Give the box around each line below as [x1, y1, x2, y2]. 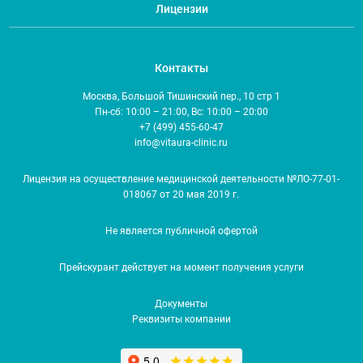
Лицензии [155, 2, 208, 15]
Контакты [154, 61, 208, 75]
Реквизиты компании [131, 313, 231, 325]
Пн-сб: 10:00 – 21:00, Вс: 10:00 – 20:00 [94, 105, 268, 117]
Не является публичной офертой [105, 224, 258, 237]
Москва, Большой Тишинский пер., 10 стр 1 [82, 90, 280, 102]
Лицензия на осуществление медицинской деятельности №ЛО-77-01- [23, 173, 340, 185]
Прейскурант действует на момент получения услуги [58, 261, 304, 273]
